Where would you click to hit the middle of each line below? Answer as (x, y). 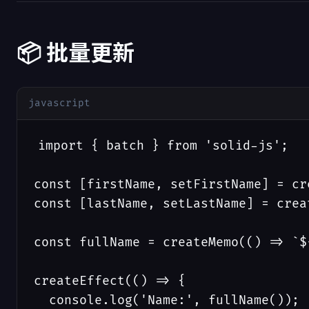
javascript (59, 103)
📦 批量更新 (76, 53)
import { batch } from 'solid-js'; (163, 146)
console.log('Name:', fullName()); (167, 300)
